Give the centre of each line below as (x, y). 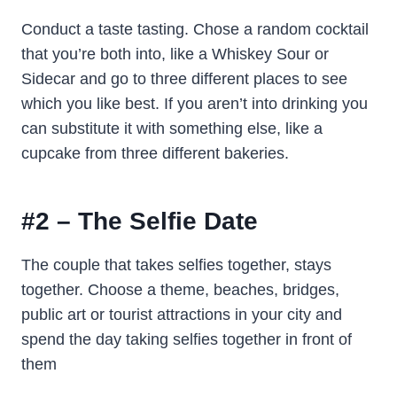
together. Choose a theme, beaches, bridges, (180, 289)
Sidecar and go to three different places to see (184, 78)
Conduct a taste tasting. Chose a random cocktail (195, 29)
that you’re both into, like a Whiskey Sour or (175, 54)
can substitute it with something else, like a (172, 128)
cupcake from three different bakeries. (155, 153)
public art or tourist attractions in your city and (182, 314)
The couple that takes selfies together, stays (176, 265)
